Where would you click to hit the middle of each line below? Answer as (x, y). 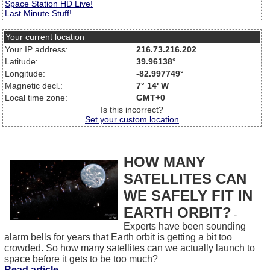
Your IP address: (36, 49)
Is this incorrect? (132, 110)
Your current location (45, 37)
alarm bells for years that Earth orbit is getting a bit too (118, 237)
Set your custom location (132, 119)
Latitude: (21, 61)
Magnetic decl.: (34, 86)
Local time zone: (36, 98)
